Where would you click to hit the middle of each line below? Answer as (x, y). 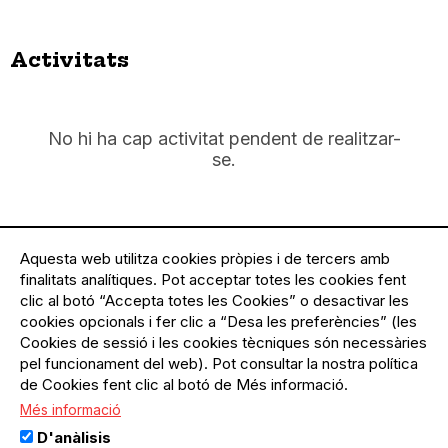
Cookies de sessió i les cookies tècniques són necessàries (223, 342)
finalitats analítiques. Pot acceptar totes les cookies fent (213, 279)
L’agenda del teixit (81, 429)
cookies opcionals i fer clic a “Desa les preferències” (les (218, 321)
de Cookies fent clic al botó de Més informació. (184, 384)
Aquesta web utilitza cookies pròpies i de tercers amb (205, 258)
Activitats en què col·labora (169, 268)
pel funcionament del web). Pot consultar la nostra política (219, 363)
